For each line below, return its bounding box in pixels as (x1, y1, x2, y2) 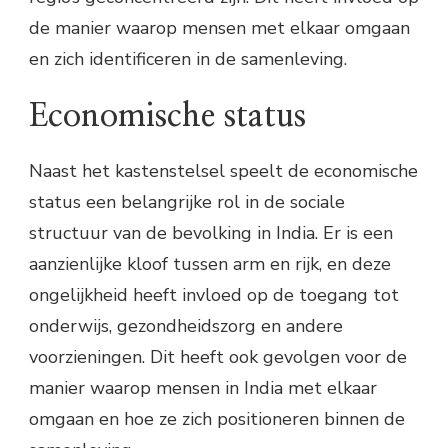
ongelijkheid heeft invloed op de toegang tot (29, 283, 399, 308)
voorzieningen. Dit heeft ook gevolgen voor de (29, 345, 407, 370)
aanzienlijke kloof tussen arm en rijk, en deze (29, 252, 391, 277)
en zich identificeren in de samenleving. (29, 46, 347, 71)
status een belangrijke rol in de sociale (29, 190, 345, 215)
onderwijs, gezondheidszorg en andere (29, 314, 343, 339)
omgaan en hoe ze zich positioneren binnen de (29, 407, 405, 432)
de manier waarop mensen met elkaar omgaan (29, 15, 410, 40)
